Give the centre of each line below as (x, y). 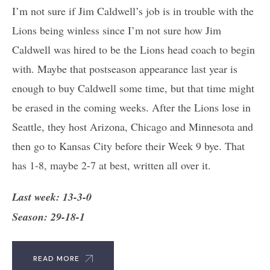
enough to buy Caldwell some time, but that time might (133, 88)
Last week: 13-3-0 (52, 196)
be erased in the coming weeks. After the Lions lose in (131, 107)
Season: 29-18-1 (49, 216)
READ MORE (56, 258)
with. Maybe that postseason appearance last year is (125, 68)
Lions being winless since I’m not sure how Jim (117, 30)
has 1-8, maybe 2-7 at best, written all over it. (111, 165)
